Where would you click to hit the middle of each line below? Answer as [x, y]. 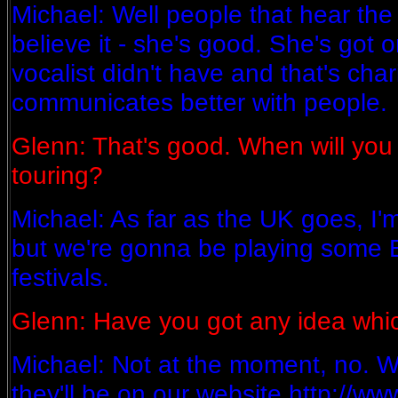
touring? [57, 175]
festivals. [60, 277]
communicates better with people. [199, 102]
